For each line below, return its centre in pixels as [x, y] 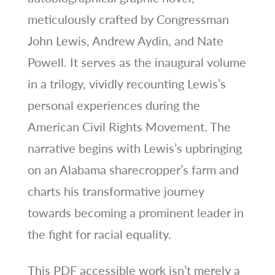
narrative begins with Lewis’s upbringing [134, 148]
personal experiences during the [114, 105]
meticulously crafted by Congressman [128, 19]
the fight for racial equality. [99, 234]
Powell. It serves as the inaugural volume [137, 62]
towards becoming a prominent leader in [135, 212]
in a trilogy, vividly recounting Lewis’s [126, 83]
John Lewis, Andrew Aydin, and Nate [125, 40]
